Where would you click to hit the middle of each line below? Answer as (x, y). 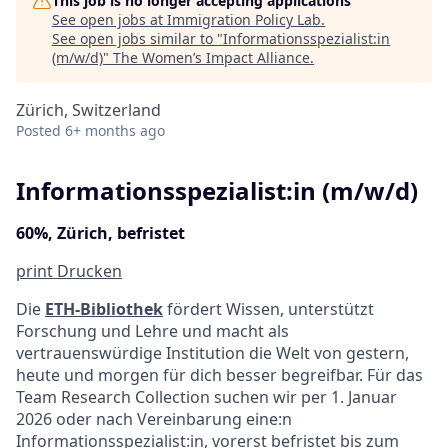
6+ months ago (115, 130)
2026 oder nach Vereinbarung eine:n (154, 418)
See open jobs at (109, 19)
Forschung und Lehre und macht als (152, 330)
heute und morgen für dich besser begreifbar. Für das (219, 374)
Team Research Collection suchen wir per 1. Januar (206, 396)
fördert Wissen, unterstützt (268, 308)
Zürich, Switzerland (88, 110)
